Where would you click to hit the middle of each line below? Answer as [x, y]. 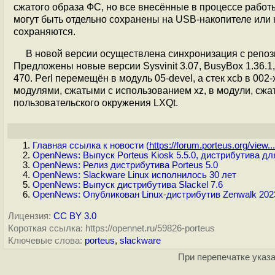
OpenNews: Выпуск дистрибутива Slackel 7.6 [128, 185]
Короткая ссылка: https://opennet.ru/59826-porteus [111, 228]
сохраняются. [45, 32]
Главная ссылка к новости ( [91, 145]
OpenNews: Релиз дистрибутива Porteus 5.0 [125, 165]
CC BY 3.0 [75, 216]
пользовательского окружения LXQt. [96, 103]
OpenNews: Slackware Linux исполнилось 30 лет [134, 175]
